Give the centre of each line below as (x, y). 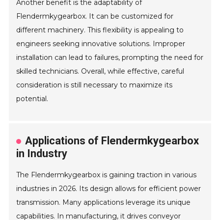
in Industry (42, 154)
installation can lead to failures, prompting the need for (110, 58)
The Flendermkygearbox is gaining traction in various (107, 175)
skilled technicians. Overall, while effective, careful (100, 71)
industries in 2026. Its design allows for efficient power (109, 189)
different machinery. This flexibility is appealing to (100, 30)
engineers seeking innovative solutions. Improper (101, 44)
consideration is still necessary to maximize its (95, 85)
